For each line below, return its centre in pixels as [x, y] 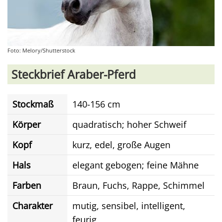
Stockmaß [33, 104]
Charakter [32, 206]
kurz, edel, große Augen [121, 145]
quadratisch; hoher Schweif [129, 124]
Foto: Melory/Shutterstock [41, 50]
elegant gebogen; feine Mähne [136, 165]
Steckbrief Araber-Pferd [74, 74]
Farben [27, 185]
